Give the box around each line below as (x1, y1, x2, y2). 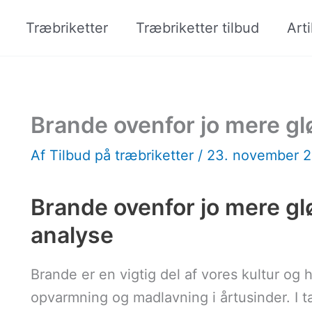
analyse (31, 221, 114, 249)
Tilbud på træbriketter (49, 147, 198, 164)
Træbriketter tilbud (136, 19, 259, 36)
